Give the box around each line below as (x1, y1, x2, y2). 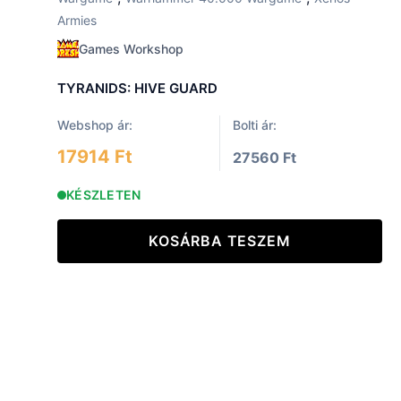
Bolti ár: (233, 116, 277, 132)
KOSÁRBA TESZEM (149, 231, 291, 250)
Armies (57, 13, 97, 29)
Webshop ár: (57, 116, 132, 132)
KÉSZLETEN (66, 186, 141, 202)
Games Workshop (79, 41, 183, 57)
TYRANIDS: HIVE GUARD (57, 79, 218, 97)
